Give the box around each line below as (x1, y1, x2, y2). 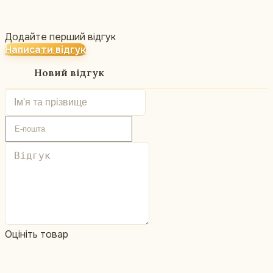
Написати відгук (5, 43, 86, 57)
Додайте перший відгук (5, 30, 116, 44)
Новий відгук (34, 66, 104, 79)
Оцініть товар (5, 228, 68, 241)
